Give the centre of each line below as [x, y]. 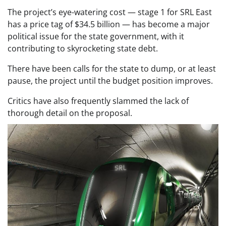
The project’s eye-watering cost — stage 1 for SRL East [110, 12]
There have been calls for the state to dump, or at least [112, 69]
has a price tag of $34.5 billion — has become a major [109, 24]
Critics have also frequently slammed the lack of [98, 101]
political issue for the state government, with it [96, 36]
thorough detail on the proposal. [70, 113]
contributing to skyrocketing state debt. [83, 48]
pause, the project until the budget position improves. [110, 81]
